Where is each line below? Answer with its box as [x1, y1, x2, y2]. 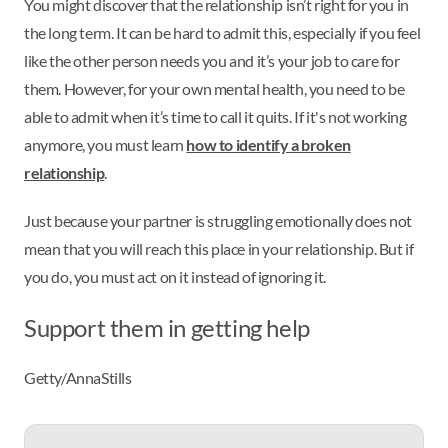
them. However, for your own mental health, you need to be [24, 79, 405, 99]
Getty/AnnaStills [24, 368, 132, 388]
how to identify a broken [186, 135, 351, 155]
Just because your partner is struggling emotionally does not [24, 211, 413, 231]
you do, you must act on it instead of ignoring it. [24, 267, 327, 287]
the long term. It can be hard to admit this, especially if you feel [24, 23, 421, 43]
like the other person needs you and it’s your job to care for [24, 51, 400, 71]
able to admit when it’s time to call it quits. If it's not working [24, 107, 407, 127]
